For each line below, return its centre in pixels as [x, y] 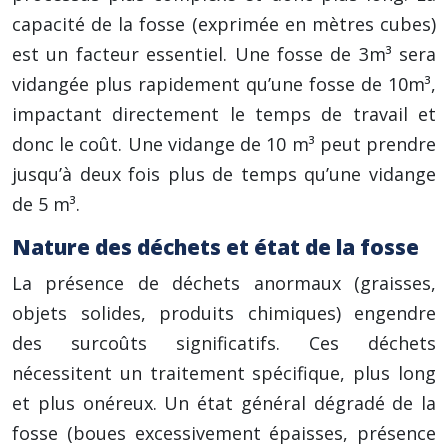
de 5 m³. [46, 204]
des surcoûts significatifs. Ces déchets [224, 343]
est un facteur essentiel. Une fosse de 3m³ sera [224, 54]
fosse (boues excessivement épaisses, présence [224, 433]
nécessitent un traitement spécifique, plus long [224, 373]
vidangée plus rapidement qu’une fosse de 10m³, [224, 84]
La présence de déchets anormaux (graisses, [224, 283]
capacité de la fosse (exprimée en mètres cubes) [224, 24]
